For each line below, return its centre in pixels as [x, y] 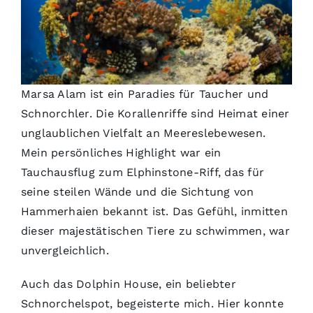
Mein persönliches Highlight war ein [121, 153]
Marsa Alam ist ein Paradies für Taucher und [145, 94]
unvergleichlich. [65, 251]
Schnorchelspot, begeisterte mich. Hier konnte [152, 304]
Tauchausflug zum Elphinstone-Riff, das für [143, 173]
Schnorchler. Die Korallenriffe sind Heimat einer [155, 114]
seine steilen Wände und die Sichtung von [137, 192]
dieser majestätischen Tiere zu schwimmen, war [155, 231]
